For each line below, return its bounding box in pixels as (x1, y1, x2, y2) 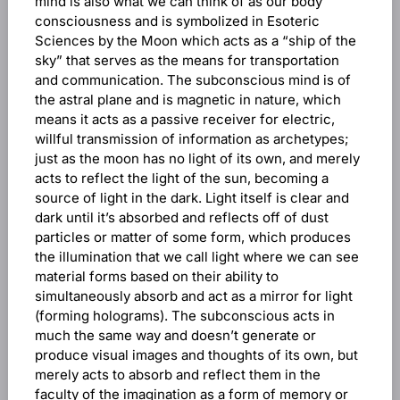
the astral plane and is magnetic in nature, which (34, 91, 341, 108)
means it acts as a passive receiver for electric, (34, 111, 335, 128)
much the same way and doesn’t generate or (34, 327, 316, 344)
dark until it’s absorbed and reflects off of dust (34, 209, 329, 226)
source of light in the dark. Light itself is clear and (34, 189, 349, 206)
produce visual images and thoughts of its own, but (34, 346, 358, 363)
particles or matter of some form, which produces (34, 229, 351, 246)
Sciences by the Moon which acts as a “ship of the (34, 32, 356, 49)
